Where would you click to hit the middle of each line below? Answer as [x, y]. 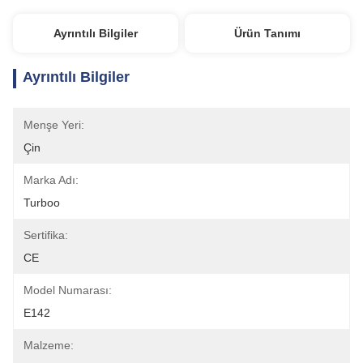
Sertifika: [46, 235]
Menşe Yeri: [54, 125]
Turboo [42, 203]
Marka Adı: [51, 180]
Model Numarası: [68, 290]
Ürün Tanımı [268, 33]
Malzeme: [49, 345]
